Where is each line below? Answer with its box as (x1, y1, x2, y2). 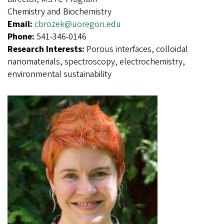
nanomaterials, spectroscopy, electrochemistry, (7, 55, 185, 68)
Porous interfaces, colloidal (86, 42, 188, 55)
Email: (7, 17, 34, 30)
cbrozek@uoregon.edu (34, 17, 121, 30)
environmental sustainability (7, 67, 111, 80)
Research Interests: (7, 42, 86, 55)
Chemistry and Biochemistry (7, 5, 111, 18)
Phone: (7, 30, 36, 43)
